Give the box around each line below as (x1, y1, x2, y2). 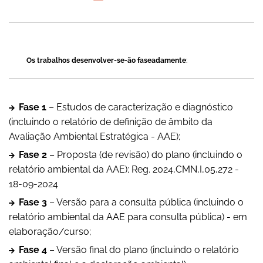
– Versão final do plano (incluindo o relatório (47, 244, 239, 256)
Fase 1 (19, 102, 46, 113)
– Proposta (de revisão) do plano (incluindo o (47, 149, 242, 161)
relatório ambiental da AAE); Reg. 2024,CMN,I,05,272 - (9, 164, 239, 176)
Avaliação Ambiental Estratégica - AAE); (9, 131, 180, 143)
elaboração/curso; (9, 226, 91, 238)
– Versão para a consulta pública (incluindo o (47, 197, 244, 208)
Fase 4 (19, 244, 47, 256)
